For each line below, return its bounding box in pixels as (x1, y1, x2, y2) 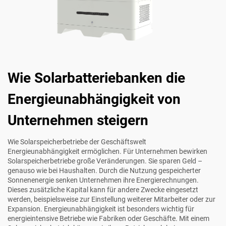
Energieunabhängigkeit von (8, 91, 181, 108)
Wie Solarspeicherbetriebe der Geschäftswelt (8, 138, 146, 146)
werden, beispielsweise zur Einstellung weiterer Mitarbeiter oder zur (8, 195, 215, 204)
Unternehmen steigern (8, 112, 148, 129)
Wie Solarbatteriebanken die (8, 70, 185, 87)
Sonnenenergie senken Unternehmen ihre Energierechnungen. (8, 176, 199, 185)
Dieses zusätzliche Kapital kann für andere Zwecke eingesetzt (8, 186, 198, 194)
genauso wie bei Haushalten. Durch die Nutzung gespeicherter (8, 166, 201, 175)
